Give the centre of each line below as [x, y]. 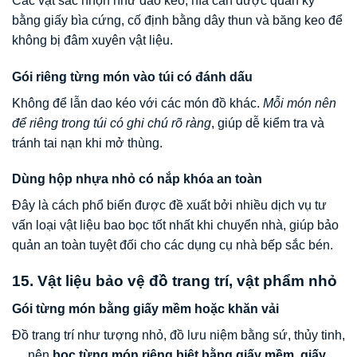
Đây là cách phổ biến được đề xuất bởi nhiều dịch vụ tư [169, 206]
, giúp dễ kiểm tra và [268, 123]
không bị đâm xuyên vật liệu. [92, 40]
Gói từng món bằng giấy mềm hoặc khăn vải [145, 308]
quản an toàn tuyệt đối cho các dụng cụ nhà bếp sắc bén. [173, 245]
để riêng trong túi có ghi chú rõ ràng [112, 123]
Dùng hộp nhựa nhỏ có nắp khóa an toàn [137, 179]
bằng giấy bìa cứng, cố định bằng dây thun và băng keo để [177, 20]
